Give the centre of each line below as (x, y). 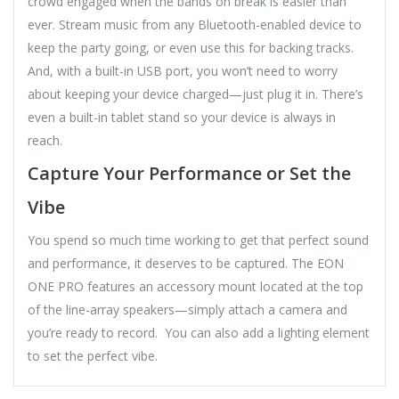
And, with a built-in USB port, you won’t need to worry (183, 70)
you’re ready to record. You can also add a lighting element (199, 332)
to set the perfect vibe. (93, 355)
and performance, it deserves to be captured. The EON (186, 263)
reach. (45, 140)
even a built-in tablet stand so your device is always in (182, 117)
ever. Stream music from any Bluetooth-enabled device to (195, 24)
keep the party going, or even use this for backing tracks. (191, 47)
